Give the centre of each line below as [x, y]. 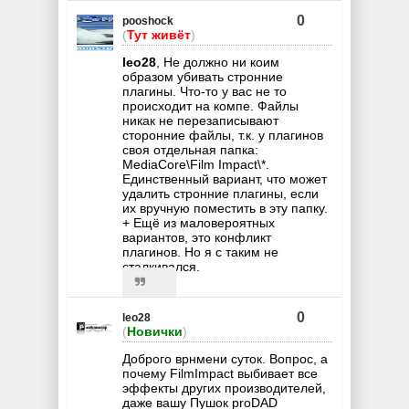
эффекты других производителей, [224, 388]
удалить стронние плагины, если [220, 193]
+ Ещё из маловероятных [199, 222]
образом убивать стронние [203, 76]
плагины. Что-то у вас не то [204, 91]
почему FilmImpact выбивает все [220, 373]
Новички [155, 331]
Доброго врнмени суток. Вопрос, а [225, 358]
